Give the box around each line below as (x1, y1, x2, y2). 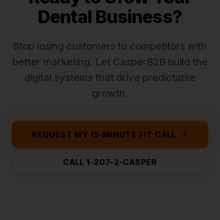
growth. (92, 87, 128, 99)
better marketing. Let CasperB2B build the (12, 56, 208, 68)
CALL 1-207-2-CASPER (63, 157, 157, 167)
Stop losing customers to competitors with (13, 40, 207, 52)
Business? (91, 6, 182, 27)
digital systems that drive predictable (25, 72, 195, 83)
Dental (38, 6, 92, 27)
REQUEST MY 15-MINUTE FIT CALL (32, 130, 176, 139)
